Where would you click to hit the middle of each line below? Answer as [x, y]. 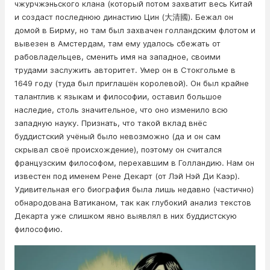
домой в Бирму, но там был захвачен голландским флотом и [135, 30]
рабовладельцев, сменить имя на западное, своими [118, 57]
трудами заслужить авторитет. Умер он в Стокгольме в [125, 70]
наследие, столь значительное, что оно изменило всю [121, 110]
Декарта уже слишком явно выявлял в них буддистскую [126, 216]
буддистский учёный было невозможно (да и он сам [118, 136]
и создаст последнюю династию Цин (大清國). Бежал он [124, 17]
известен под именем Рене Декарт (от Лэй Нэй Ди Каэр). [127, 176]
